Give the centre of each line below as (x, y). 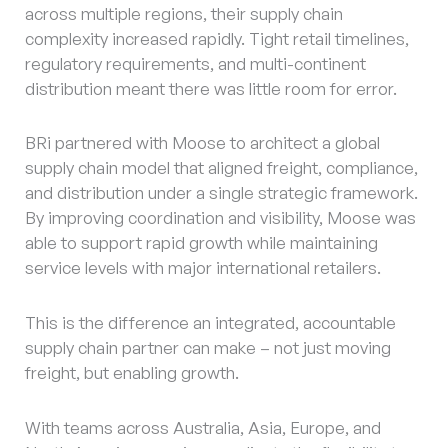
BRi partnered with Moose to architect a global (202, 143)
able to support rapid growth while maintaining (201, 243)
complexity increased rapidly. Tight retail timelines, (217, 38)
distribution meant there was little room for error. (211, 88)
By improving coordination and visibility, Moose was (220, 218)
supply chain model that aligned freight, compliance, (221, 168)
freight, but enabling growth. (132, 373)
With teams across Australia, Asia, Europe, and (203, 427)
